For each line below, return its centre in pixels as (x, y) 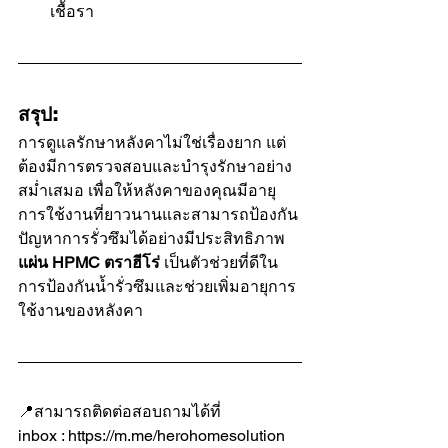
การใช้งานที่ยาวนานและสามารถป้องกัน (158, 214)
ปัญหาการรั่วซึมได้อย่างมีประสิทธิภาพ (153, 238)
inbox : (43, 435)
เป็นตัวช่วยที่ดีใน (219, 262)
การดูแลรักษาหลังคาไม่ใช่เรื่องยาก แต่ (152, 142)
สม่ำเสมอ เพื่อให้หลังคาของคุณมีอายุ (147, 190)
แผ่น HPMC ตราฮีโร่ (89, 262)
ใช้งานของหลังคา (80, 310)
